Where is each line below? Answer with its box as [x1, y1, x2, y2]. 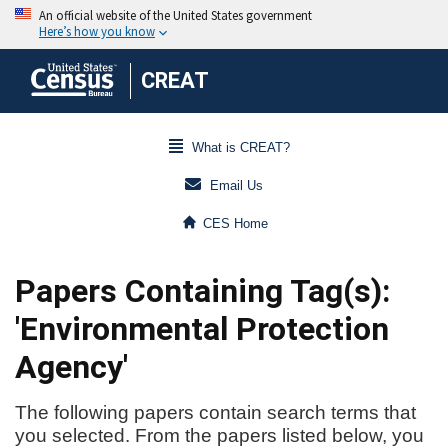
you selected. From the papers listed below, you [15, 425, 424, 446]
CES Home [203, 216, 269, 232]
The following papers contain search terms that [15, 402, 416, 423]
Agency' [15, 348, 128, 386]
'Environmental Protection [15, 310, 389, 348]
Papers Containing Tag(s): [15, 272, 390, 310]
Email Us [210, 178, 263, 194]
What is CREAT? [191, 140, 290, 156]
